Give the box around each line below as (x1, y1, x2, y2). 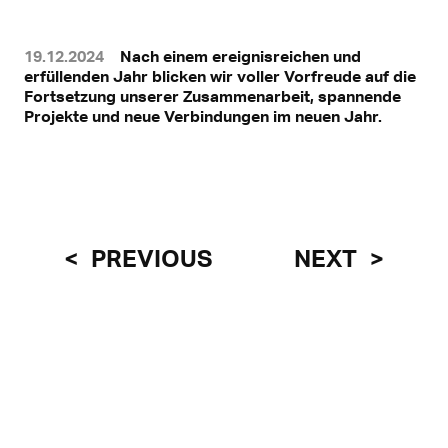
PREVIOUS (86, 243, 212, 272)
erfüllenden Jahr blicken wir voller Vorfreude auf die (24, 65, 416, 86)
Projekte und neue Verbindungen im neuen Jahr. (24, 105, 382, 126)
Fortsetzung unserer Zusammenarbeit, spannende (24, 85, 401, 106)
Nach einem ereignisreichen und (120, 45, 361, 66)
